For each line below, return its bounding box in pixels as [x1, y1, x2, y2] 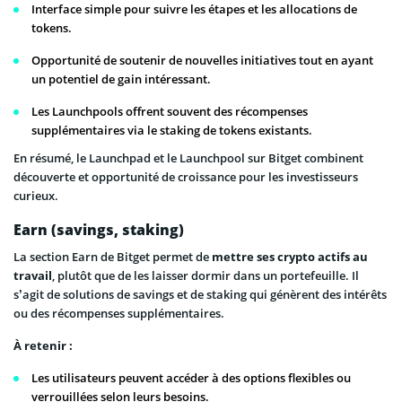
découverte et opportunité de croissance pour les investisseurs [13, 168, 358, 185]
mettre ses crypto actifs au [212, 248, 368, 265]
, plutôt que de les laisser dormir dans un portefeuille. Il [52, 267, 359, 284]
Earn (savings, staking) [13, 219, 184, 240]
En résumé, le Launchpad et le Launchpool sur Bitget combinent [13, 149, 363, 166]
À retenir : [13, 336, 73, 354]
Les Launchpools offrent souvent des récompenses [31, 102, 308, 119]
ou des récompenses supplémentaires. [13, 304, 224, 321]
